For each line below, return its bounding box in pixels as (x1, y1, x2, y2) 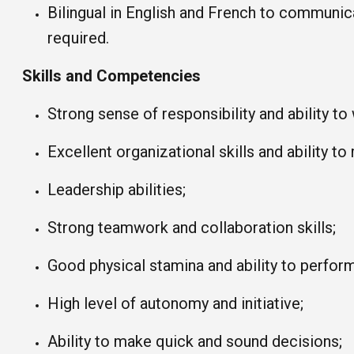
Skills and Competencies (22, 66, 201, 85)
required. (47, 28, 109, 47)
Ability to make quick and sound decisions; (47, 332, 342, 351)
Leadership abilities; (47, 180, 186, 199)
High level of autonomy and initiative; (47, 294, 303, 313)
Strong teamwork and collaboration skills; (47, 218, 336, 237)
